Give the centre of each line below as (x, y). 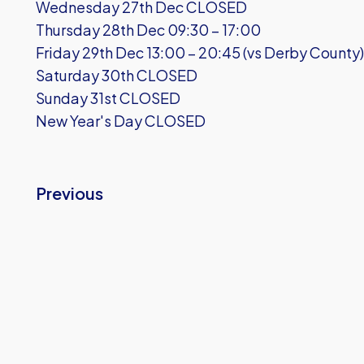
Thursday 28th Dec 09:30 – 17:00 (148, 30)
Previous (69, 193)
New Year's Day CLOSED (121, 121)
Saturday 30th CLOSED (117, 75)
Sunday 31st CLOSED (108, 98)
